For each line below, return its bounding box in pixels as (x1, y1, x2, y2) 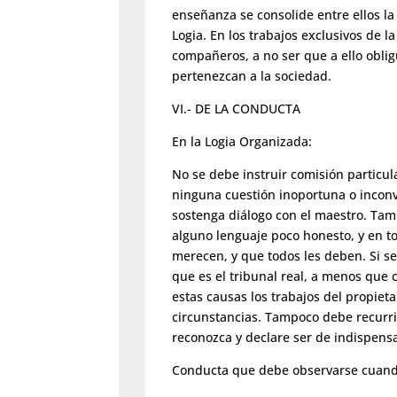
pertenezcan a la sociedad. (172, 67, 332, 85)
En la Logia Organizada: (172, 133, 313, 151)
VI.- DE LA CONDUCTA (172, 100, 301, 118)
